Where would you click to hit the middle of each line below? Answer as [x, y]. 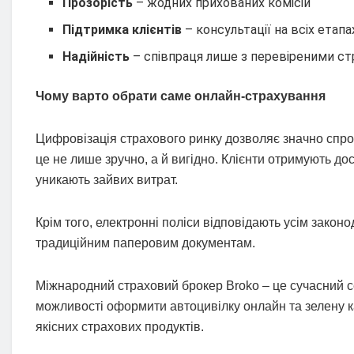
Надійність [96, 57]
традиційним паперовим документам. [145, 243]
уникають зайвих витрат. [107, 180]
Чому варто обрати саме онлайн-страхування [181, 96]
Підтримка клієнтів [122, 30]
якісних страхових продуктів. [120, 327]
